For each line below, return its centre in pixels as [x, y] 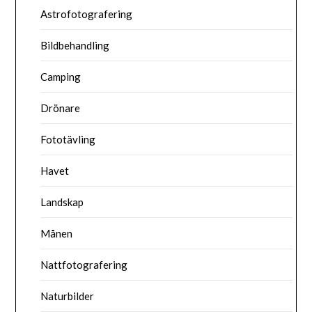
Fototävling [68, 140]
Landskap [62, 202]
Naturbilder [68, 296]
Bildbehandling [75, 46]
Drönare [61, 108]
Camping [61, 77]
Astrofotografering [87, 14]
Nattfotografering [84, 265]
